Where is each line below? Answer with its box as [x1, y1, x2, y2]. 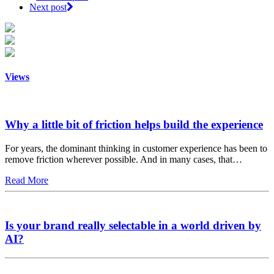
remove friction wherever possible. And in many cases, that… [5, 154, 242, 165]
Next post [29, 1, 67, 12]
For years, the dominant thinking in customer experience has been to [5, 143, 267, 154]
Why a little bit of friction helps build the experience [5, 117, 263, 131]
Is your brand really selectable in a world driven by [5, 219, 261, 232]
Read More [5, 174, 48, 185]
